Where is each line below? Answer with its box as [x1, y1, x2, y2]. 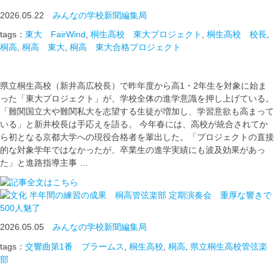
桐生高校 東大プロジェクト [91, 29, 202, 39]
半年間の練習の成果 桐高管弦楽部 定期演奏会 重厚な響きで [27, 190, 272, 200]
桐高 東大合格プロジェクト [70, 42, 181, 52]
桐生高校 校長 [207, 29, 267, 39]
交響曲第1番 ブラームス [25, 241, 124, 251]
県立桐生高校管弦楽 [190, 241, 267, 251]
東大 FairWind [25, 29, 86, 39]
